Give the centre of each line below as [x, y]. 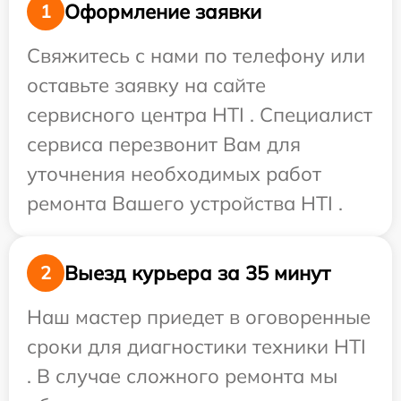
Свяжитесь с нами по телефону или [196, 55]
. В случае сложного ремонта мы [182, 376]
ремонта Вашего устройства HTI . [185, 203]
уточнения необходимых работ [174, 174]
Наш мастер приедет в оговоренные [199, 317]
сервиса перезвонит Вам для [164, 144]
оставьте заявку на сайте [146, 85]
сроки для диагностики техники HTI [196, 346]
